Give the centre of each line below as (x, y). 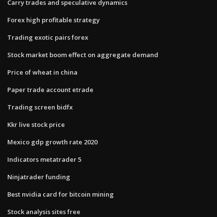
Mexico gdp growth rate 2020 (52, 142)
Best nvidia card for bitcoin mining (61, 194)
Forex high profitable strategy (54, 20)
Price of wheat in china (42, 72)
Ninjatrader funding (39, 177)
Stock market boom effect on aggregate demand (83, 54)
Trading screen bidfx (40, 107)
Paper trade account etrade (50, 89)
